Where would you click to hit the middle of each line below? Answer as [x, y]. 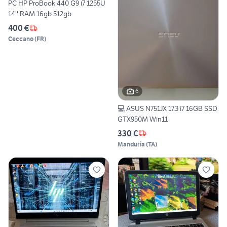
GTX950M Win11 [143, 119]
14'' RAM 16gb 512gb [40, 14]
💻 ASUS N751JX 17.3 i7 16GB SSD [167, 108]
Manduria [131, 144]
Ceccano [21, 39]
